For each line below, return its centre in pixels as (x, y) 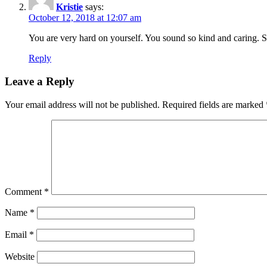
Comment (24, 191)
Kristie (69, 7)
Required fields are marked (214, 104)
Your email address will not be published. (82, 104)
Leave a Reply (40, 82)
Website (20, 256)
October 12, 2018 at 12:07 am (85, 18)
